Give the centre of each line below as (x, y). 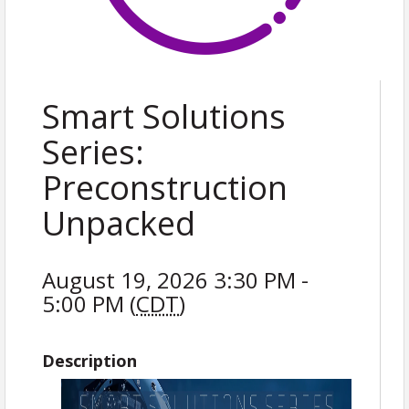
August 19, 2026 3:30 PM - (175, 280)
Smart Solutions (164, 116)
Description (89, 361)
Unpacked (119, 223)
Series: (93, 152)
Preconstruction (165, 188)
